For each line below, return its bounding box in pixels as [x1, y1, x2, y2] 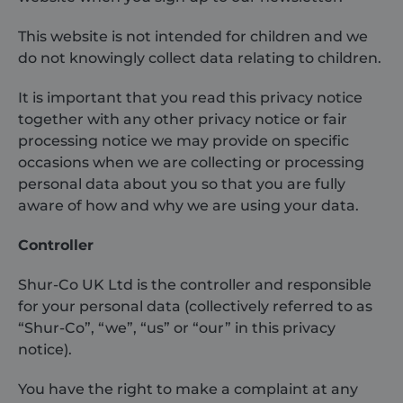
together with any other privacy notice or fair [18, 111, 347, 128]
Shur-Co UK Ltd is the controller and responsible [18, 276, 372, 293]
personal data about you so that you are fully [18, 175, 345, 193]
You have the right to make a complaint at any [18, 381, 358, 398]
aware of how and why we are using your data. [18, 197, 359, 214]
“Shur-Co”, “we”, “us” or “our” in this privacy [18, 319, 336, 336]
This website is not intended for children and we [18, 28, 368, 45]
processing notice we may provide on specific [18, 132, 349, 149]
